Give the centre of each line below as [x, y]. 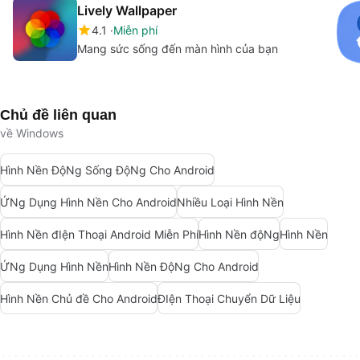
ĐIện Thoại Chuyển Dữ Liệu [229, 298]
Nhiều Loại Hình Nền [230, 202]
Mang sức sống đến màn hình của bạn [178, 49]
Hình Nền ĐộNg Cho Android [184, 266]
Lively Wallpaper [127, 11]
